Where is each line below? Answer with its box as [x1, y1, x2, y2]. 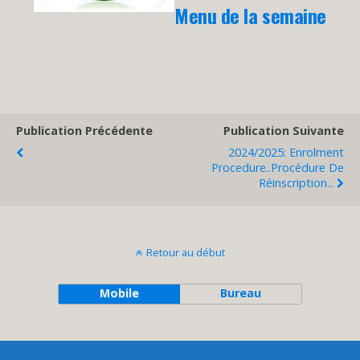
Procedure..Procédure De [211, 160, 344, 175]
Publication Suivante [223, 123, 344, 138]
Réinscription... [259, 175, 334, 190]
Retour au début [145, 245, 225, 260]
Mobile [99, 285, 139, 301]
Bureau [220, 285, 262, 301]
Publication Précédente [16, 123, 153, 138]
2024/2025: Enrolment [228, 145, 344, 160]
